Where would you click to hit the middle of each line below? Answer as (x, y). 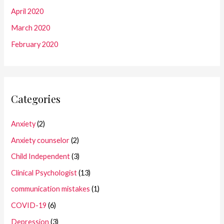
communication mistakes (51, 189)
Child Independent (41, 156)
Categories (36, 98)
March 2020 (31, 27)
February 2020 (35, 44)
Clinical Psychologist (44, 172)
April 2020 (27, 11)
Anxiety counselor (40, 140)
